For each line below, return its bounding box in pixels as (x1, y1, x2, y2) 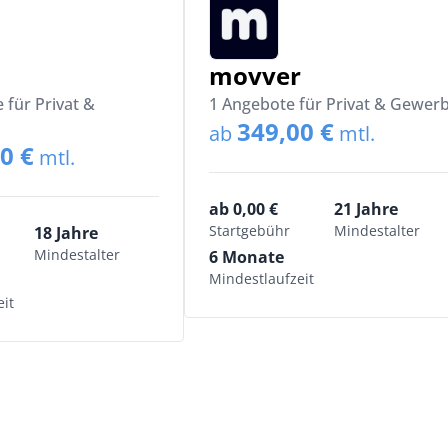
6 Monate (209, 246, 284, 268)
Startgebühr (209, 221, 290, 240)
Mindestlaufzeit (209, 269, 314, 288)
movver (209, 59, 301, 92)
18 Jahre (34, 222, 98, 244)
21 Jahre (334, 198, 398, 220)
